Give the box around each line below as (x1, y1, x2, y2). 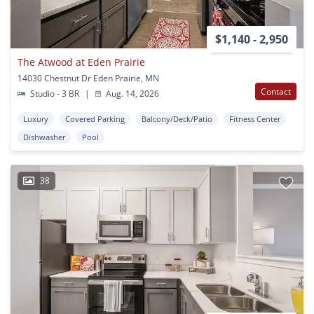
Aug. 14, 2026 (104, 87, 160, 100)
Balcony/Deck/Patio (142, 113, 212, 124)
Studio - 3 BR (28, 87, 82, 100)
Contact (261, 85, 291, 97)
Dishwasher (23, 131, 65, 142)
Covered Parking (65, 113, 125, 124)
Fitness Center (229, 113, 280, 124)
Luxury (23, 113, 48, 124)
